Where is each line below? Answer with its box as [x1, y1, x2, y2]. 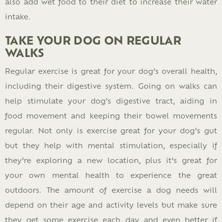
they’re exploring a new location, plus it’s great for [5, 155, 217, 165]
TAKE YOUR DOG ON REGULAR [5, 32, 181, 48]
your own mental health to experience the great [5, 170, 217, 180]
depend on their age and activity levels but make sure [5, 200, 217, 210]
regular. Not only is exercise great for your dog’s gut [5, 125, 217, 135]
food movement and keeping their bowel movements [5, 111, 217, 120]
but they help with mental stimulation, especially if [5, 140, 217, 150]
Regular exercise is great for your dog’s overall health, [5, 66, 217, 76]
